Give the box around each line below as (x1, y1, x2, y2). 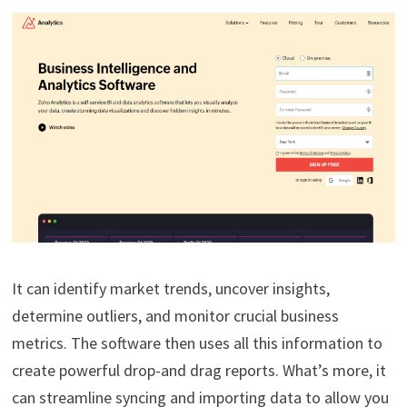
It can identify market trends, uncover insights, (11, 278, 330, 300)
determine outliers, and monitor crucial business (11, 305, 339, 327)
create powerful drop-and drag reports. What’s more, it (11, 360, 386, 382)
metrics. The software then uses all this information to (11, 333, 382, 354)
